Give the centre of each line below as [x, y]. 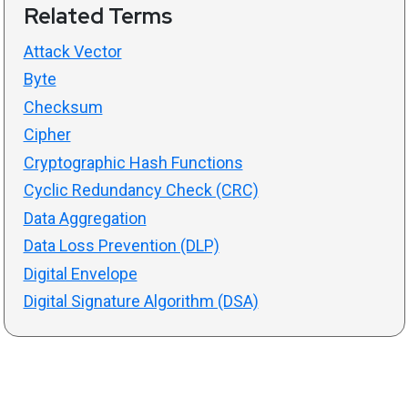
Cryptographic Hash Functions [133, 162]
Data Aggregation [85, 218]
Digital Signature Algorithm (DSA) [141, 301]
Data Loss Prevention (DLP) [121, 246]
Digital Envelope [80, 273]
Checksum [63, 107]
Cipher [47, 135]
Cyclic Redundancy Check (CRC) [141, 190]
